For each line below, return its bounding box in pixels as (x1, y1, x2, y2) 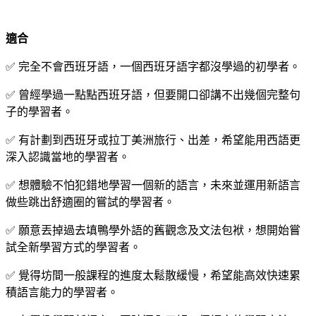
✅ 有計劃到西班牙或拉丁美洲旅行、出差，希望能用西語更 (6, 133, 300, 146)
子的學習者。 (6, 105, 73, 118)
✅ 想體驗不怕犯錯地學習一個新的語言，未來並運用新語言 (6, 178, 300, 191)
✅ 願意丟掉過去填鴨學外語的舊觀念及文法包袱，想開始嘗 (6, 224, 300, 236)
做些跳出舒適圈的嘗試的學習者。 (6, 195, 175, 208)
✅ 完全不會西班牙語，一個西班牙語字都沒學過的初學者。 (6, 60, 300, 73)
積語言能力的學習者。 (6, 286, 119, 298)
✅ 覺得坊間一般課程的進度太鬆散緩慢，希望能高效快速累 (6, 269, 300, 281)
